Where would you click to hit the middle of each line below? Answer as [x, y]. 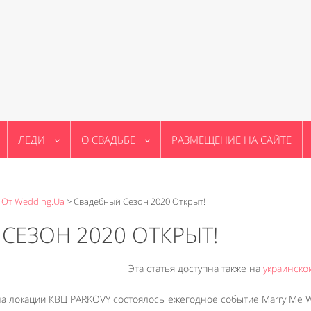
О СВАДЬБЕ [108, 140]
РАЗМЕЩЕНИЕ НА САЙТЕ [232, 140]
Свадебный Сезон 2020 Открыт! [140, 201]
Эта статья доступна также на [196, 268]
